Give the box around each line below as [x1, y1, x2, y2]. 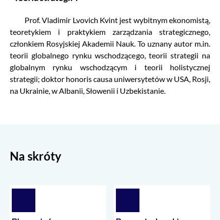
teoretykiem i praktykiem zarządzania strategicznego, [10, 27, 210, 37]
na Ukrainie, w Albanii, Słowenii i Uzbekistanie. [10, 86, 165, 96]
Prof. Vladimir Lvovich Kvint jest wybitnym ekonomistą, [10, 15, 210, 25]
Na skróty [10, 149, 61, 164]
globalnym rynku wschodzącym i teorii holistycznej [10, 62, 210, 72]
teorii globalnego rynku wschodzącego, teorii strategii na [10, 51, 210, 60]
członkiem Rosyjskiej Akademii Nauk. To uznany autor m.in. [10, 39, 210, 49]
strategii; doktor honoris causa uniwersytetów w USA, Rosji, [10, 74, 210, 84]
